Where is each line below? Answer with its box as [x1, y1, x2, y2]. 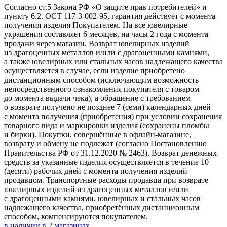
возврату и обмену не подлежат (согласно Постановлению [4, 139, 207, 148]
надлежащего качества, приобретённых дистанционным [4, 203, 199, 212]
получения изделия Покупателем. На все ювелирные [4, 20, 187, 29]
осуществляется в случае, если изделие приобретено [4, 66, 185, 75]
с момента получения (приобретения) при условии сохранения [4, 111, 222, 121]
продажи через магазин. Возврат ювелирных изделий [4, 39, 190, 48]
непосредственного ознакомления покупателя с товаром [4, 84, 199, 93]
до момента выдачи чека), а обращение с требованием [4, 93, 191, 102]
